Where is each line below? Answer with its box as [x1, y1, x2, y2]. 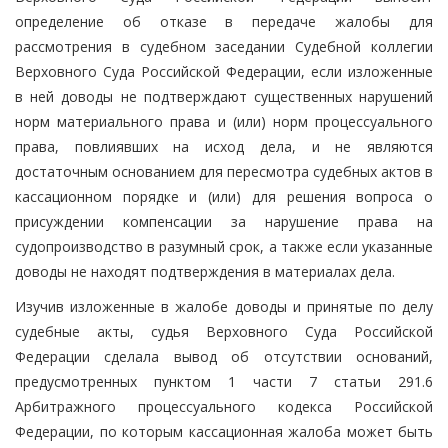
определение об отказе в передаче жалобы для [15, 11, 433, 31]
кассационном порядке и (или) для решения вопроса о [15, 186, 433, 206]
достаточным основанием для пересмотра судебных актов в [15, 161, 433, 181]
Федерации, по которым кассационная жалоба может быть [15, 421, 433, 441]
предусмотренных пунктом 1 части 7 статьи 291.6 [15, 371, 433, 391]
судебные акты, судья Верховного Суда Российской [15, 321, 433, 341]
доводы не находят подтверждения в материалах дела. [15, 261, 395, 281]
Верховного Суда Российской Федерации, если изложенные [15, 61, 433, 81]
